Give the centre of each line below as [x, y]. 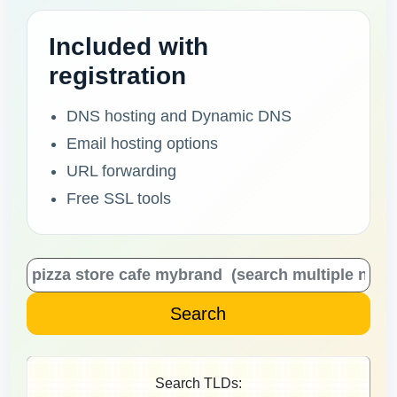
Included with [128, 47]
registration [117, 76]
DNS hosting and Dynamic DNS [179, 116]
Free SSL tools [119, 198]
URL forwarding [121, 171]
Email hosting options [142, 144]
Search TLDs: [198, 383]
